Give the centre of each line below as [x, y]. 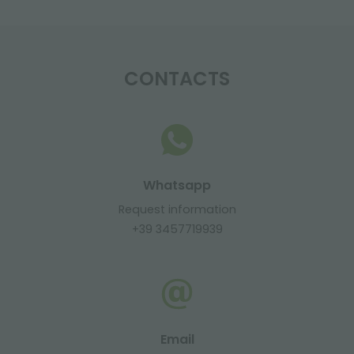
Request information [177, 209]
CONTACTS [177, 79]
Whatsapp [177, 185]
